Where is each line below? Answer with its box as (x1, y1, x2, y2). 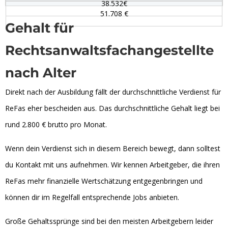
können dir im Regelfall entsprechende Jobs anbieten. (5, 192, 179, 202)
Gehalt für (5, 19, 74, 36)
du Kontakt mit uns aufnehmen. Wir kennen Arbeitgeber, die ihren (5, 159, 220, 169)
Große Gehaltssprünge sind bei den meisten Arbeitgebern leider (5, 216, 213, 226)
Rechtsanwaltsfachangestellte (5, 42, 214, 59)
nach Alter (5, 64, 76, 81)
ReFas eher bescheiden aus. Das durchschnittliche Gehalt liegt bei (5, 103, 220, 113)
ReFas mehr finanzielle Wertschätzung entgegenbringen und (5, 176, 203, 186)
